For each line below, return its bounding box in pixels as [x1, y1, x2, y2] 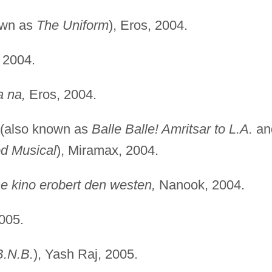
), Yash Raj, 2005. [33, 246, 138, 262]
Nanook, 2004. [155, 177, 245, 192]
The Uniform [36, 17, 109, 33]
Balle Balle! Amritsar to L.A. [91, 121, 253, 137]
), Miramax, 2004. [56, 142, 158, 158]
